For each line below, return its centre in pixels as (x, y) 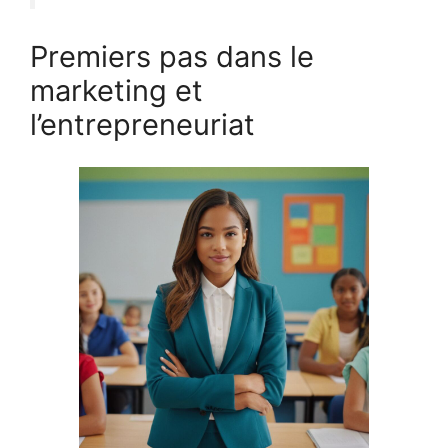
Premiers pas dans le (172, 56)
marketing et (116, 90)
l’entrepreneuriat (142, 124)
